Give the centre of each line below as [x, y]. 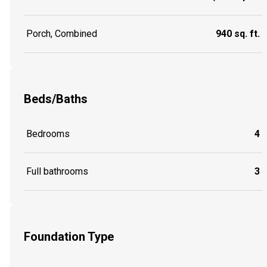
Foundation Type [69, 236]
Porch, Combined [62, 34]
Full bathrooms [57, 172]
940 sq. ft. [238, 34]
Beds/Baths [56, 99]
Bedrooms [48, 134]
